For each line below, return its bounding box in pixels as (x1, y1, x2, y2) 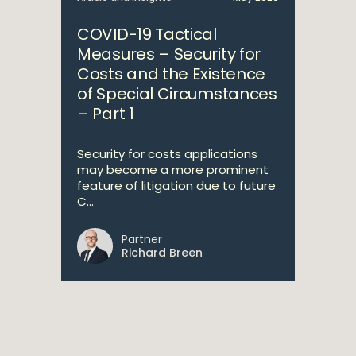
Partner (122, 231, 162, 247)
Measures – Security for (77, 43, 261, 65)
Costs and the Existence (77, 63, 266, 85)
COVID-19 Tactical (77, 23, 217, 45)
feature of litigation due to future (77, 177, 276, 194)
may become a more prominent (77, 161, 269, 178)
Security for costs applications (77, 145, 257, 162)
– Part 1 (77, 103, 134, 125)
